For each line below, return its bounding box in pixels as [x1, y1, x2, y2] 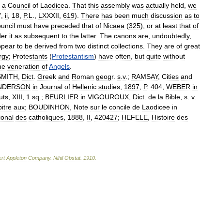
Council [8, 1, 31, 9]
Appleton [6, 155, 27, 161]
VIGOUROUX [88, 93, 129, 101]
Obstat [64, 155, 80, 161]
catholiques [29, 113, 63, 121]
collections [111, 42, 143, 50]
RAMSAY [131, 72, 158, 80]
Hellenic [72, 82, 96, 91]
